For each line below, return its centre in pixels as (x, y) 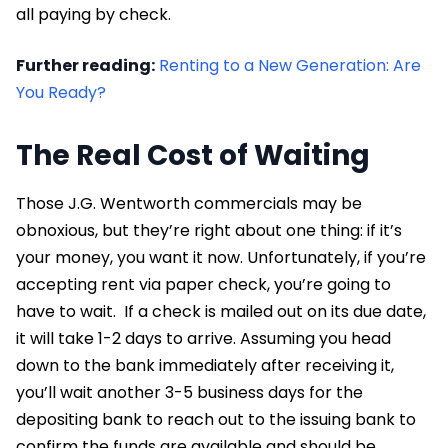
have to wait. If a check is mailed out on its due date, (221, 311)
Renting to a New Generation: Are (290, 65)
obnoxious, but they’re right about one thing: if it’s (209, 230)
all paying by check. (93, 14)
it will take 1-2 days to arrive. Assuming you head (203, 338)
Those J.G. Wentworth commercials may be (189, 203)
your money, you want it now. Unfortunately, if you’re (221, 257)
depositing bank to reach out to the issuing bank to (216, 419)
